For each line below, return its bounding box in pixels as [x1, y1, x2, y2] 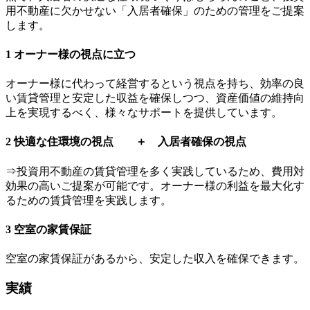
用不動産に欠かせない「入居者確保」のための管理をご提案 [6, 4, 304, 17]
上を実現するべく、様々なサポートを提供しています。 [6, 107, 282, 119]
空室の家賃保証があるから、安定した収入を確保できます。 [6, 253, 304, 265]
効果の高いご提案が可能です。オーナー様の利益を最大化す [6, 179, 304, 192]
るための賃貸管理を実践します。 [6, 194, 172, 206]
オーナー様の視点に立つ [11, 48, 136, 60]
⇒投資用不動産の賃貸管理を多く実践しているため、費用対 [6, 165, 304, 177]
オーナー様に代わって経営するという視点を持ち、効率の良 [6, 77, 304, 90]
